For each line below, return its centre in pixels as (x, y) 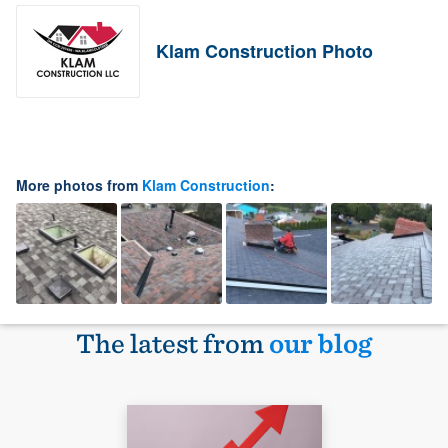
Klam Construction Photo (264, 51)
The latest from (172, 343)
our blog (320, 343)
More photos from (79, 185)
